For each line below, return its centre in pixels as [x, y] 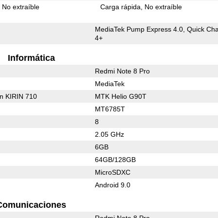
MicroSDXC [112, 172]
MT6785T [110, 109]
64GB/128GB [115, 159]
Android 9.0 [112, 185]
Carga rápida [121, 7]
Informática [31, 58]
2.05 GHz [109, 134]
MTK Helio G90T [120, 96]
